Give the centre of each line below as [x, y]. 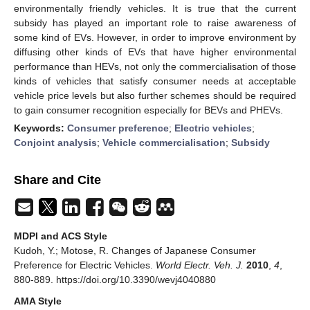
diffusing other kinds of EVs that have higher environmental [155, 52]
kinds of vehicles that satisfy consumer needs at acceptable [155, 81]
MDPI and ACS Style [61, 236]
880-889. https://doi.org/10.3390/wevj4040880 [115, 279]
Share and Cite [57, 180]
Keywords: [40, 128]
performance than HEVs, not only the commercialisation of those [155, 66]
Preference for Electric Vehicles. [85, 265]
